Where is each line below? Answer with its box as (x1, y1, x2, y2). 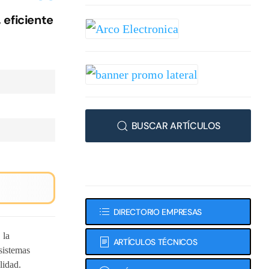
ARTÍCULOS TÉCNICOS (113, 236, 198, 247)
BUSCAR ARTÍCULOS (131, 119, 220, 132)
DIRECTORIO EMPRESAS (113, 206, 202, 217)
